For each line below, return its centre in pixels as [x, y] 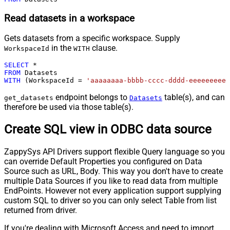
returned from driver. [41, 210]
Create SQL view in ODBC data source [108, 130]
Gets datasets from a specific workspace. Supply [92, 39]
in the [61, 48]
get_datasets [29, 98]
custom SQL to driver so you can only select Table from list [110, 201]
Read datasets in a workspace [69, 18]
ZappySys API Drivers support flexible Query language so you [114, 152]
